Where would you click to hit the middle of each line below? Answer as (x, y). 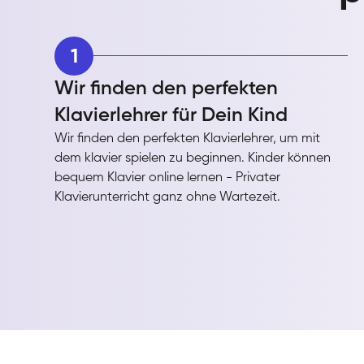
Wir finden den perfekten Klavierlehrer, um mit (188, 139)
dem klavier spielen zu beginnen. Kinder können (193, 158)
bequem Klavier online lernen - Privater (168, 178)
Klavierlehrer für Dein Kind (171, 115)
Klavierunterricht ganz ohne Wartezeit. (168, 197)
